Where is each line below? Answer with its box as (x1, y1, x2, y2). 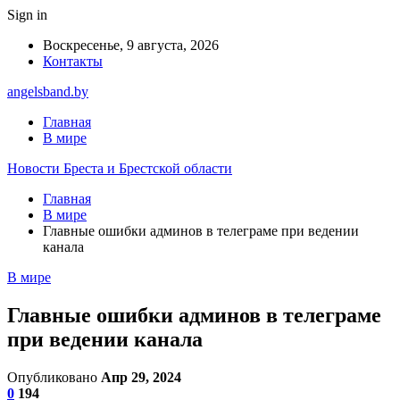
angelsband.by (7, 84, 88, 99)
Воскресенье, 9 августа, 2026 (43, 37, 219, 53)
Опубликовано (7, 369, 101, 385)
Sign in (7, 7, 47, 22)
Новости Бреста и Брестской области (7, 161, 232, 176)
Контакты (43, 54, 103, 69)
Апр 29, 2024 (101, 369, 181, 385)
